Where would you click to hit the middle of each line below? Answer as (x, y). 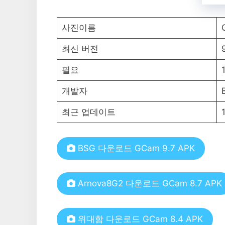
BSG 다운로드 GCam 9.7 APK (135, 148)
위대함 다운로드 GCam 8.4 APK (139, 219)
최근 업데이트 (88, 112)
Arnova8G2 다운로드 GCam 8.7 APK (149, 184)
